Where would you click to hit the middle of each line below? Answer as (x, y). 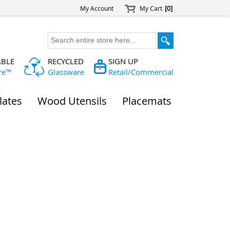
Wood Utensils (72, 101)
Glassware (66, 72)
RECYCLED (65, 61)
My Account (97, 9)
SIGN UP (123, 61)
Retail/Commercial (141, 72)
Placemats (147, 101)
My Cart (152, 9)
